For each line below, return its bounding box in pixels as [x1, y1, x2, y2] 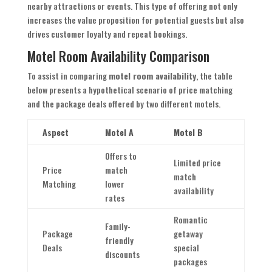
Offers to [104, 149, 137, 163]
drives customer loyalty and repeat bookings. [27, 27, 187, 41]
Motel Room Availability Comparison [27, 46, 209, 66]
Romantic [173, 213, 208, 226]
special [173, 241, 199, 254]
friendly [104, 234, 134, 247]
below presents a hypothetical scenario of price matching [27, 83, 233, 97]
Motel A [104, 126, 134, 139]
